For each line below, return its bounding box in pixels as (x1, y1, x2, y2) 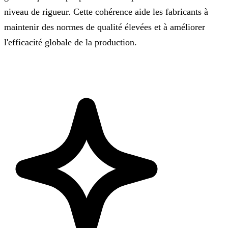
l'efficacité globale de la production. (4, 37, 137, 47)
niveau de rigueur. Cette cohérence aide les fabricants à (4, 6, 208, 17)
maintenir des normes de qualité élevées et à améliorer (4, 21, 205, 32)
